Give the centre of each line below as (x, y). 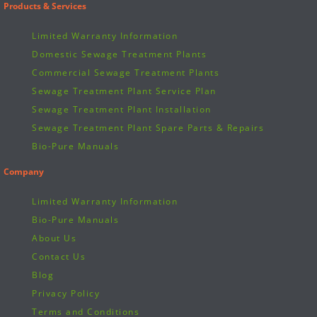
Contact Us (59, 257)
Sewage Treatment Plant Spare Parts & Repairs (148, 128)
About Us (54, 238)
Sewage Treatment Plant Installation (122, 110)
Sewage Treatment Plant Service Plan (124, 91)
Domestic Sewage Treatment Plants (119, 54)
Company (24, 172)
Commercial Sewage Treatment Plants (126, 73)
